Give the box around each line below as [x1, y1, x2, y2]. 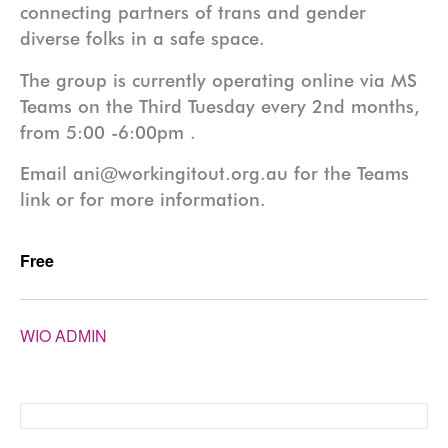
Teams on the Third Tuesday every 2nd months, [20, 94, 420, 117]
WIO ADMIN [20, 323, 107, 347]
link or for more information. [20, 188, 266, 211]
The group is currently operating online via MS [20, 68, 417, 91]
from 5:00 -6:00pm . [20, 120, 196, 143]
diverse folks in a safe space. [20, 27, 265, 50]
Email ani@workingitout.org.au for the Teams [20, 162, 409, 185]
